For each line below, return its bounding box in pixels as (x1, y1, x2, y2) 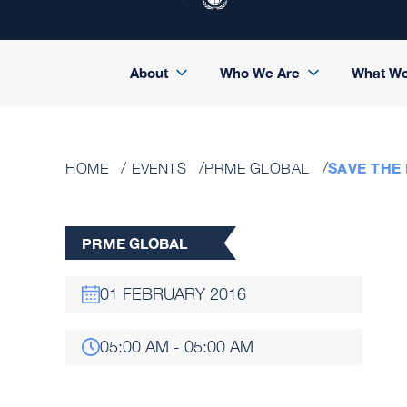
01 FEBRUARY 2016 (100, 284, 246, 303)
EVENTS (132, 160, 186, 176)
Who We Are (219, 65, 300, 81)
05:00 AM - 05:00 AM (100, 337, 253, 356)
